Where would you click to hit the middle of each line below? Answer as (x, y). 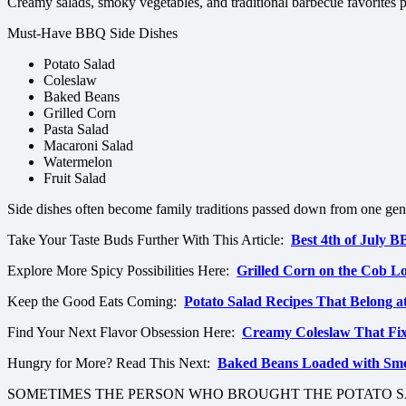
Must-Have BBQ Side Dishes (92, 33)
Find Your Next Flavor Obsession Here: (125, 332)
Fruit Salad (75, 178)
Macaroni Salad (88, 145)
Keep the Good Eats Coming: (96, 301)
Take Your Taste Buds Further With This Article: (149, 239)
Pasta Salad (76, 129)
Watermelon (78, 161)
